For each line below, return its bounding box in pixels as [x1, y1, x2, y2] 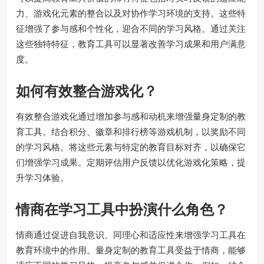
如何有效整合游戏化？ [16, 81, 157, 100]
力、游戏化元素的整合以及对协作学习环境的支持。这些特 [16, 6, 246, 19]
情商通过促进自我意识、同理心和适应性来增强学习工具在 [16, 228, 246, 241]
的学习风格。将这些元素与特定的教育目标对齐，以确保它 [16, 140, 246, 153]
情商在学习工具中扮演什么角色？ [16, 200, 228, 219]
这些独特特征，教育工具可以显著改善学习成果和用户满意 [16, 37, 246, 50]
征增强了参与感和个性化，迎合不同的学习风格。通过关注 [16, 22, 246, 35]
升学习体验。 [16, 171, 69, 184]
